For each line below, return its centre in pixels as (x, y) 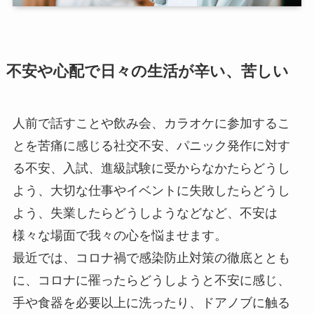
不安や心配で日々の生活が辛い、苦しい (147, 72)
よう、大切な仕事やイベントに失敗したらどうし (151, 191)
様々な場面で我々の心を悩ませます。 (120, 236)
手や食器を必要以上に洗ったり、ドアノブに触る (151, 303)
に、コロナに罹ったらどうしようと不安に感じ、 (151, 281)
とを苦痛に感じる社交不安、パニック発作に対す (151, 146)
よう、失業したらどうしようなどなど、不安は (145, 213)
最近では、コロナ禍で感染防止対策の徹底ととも (151, 258)
